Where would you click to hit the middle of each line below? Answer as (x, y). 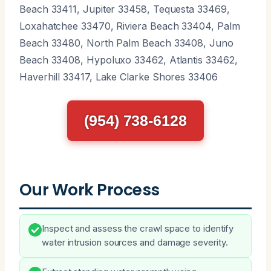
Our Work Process (90, 189)
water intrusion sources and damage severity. (135, 242)
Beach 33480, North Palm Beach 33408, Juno (126, 43)
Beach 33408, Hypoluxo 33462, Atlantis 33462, (129, 60)
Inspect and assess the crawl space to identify (138, 228)
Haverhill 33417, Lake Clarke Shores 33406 (119, 77)
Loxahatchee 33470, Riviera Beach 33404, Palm (130, 26)
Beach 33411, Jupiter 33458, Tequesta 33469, (125, 9)
